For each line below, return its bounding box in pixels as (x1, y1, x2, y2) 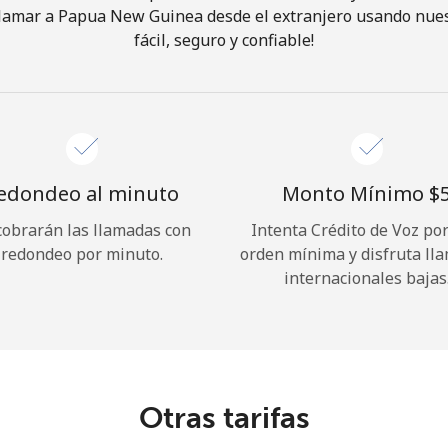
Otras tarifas (138, 400, 310, 436)
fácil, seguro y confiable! (134, 29, 314, 51)
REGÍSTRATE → (222, 111, 338, 134)
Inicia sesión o (110, 111, 222, 134)
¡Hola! (181, 43, 267, 80)
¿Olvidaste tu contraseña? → (220, 305, 433, 328)
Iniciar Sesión (159, 368, 289, 396)
